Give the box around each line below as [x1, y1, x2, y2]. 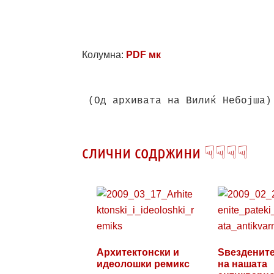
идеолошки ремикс [97, 259, 190, 269]
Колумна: [82, 50, 127, 60]
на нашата [217, 259, 267, 269]
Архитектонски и [97, 247, 180, 257]
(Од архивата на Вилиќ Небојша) [88, 95, 272, 106]
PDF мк [126, 50, 161, 60]
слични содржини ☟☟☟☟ [82, 141, 249, 162]
